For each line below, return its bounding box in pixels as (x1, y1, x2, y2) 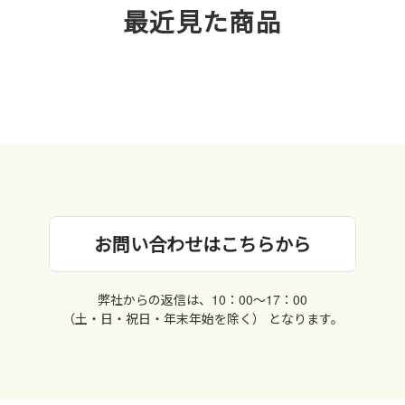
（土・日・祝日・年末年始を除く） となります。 (61, 309, 344, 328)
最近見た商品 (122, 3, 283, 41)
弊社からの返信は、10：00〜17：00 (98, 290, 307, 309)
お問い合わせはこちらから (94, 231, 311, 258)
